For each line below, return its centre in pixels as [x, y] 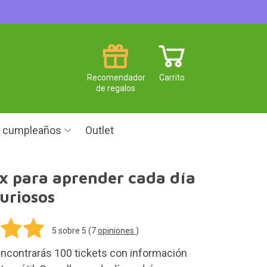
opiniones [117, 230]
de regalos [115, 88]
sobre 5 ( [74, 230]
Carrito [172, 77]
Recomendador [116, 77]
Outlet [100, 130]
